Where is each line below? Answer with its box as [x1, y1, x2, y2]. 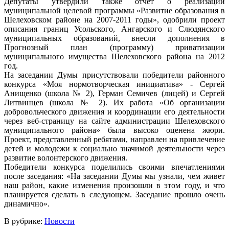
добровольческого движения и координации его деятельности [4, 107, 225, 116]
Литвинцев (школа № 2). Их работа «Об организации [4, 98, 225, 107]
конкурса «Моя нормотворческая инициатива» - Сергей [4, 79, 225, 88]
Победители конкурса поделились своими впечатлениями [4, 162, 225, 171]
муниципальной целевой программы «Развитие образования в [4, 6, 225, 15]
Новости [44, 216, 75, 225]
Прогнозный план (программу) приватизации [4, 42, 225, 52]
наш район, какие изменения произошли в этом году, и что [4, 180, 225, 190]
